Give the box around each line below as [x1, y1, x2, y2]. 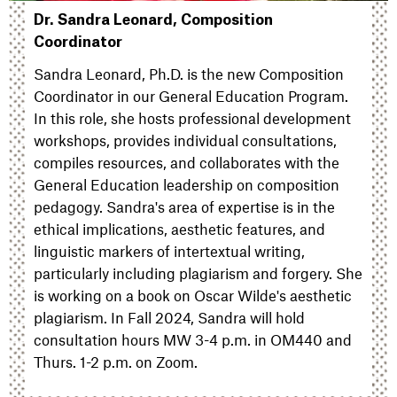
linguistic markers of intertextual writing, [34, 242, 305, 261]
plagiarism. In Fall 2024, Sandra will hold [34, 308, 305, 327]
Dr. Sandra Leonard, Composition [34, 13, 273, 28]
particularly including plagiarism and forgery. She [34, 264, 362, 283]
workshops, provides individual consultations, [34, 131, 337, 150]
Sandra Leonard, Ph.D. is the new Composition [34, 65, 344, 83]
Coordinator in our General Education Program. [34, 87, 348, 105]
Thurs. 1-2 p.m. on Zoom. [34, 353, 198, 371]
